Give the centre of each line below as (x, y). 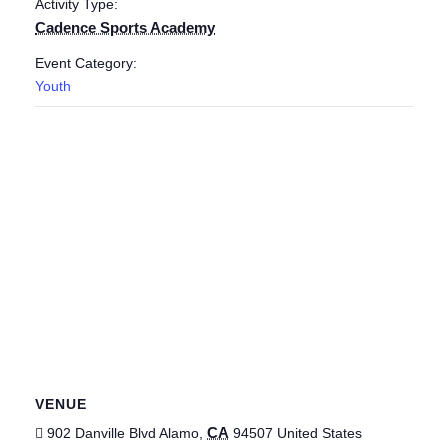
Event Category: (86, 63)
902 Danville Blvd (101, 433)
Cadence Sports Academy (125, 27)
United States (319, 433)
